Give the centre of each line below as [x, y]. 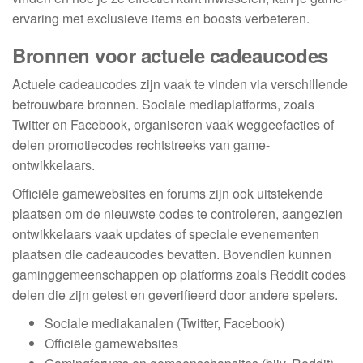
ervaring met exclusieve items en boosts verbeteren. [161, 19]
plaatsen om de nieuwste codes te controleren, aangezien [177, 214]
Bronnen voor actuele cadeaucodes [170, 56]
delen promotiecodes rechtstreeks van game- [141, 145]
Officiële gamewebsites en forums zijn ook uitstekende [168, 194]
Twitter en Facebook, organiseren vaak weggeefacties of [173, 125]
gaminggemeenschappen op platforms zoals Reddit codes [179, 275]
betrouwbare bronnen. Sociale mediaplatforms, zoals [163, 105]
